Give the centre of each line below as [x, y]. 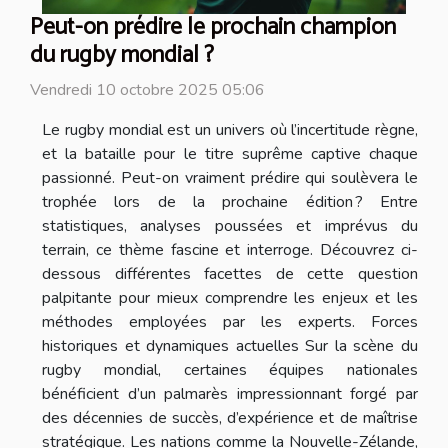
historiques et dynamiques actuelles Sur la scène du [230, 345]
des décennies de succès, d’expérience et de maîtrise [230, 417]
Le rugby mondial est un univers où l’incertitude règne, [230, 129]
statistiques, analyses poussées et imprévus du [230, 225]
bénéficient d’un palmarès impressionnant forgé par [230, 393]
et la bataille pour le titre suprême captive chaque [230, 153]
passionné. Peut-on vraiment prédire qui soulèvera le [230, 177]
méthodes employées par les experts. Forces [230, 321]
